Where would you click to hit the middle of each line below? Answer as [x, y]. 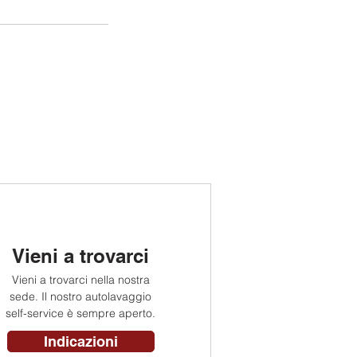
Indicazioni [80, 341]
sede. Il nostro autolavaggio [80, 296]
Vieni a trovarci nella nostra [80, 280]
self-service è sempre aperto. [80, 313]
